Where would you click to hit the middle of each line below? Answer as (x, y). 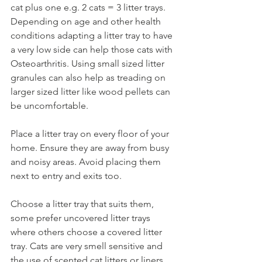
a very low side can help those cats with (93, 49)
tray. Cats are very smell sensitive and (88, 246)
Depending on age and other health (87, 21)
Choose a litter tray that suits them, (83, 204)
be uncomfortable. (52, 106)
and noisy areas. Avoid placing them (87, 162)
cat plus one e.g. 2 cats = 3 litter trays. (89, 7)
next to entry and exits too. (67, 176)
